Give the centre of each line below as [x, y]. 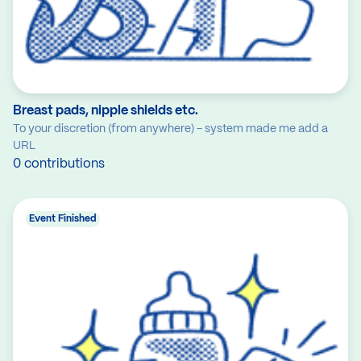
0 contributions [59, 164]
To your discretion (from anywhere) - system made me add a [170, 129]
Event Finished [63, 219]
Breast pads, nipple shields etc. [106, 111]
